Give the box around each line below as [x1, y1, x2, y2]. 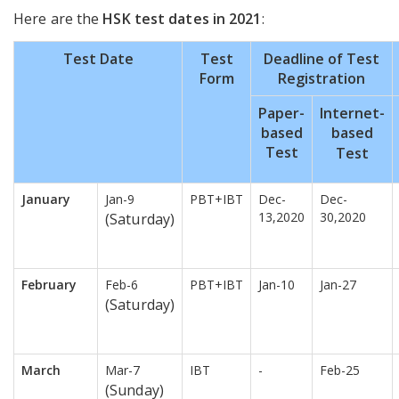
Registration [278, 69, 365, 89]
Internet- [320, 103, 385, 124]
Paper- [258, 103, 305, 124]
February [21, 276, 77, 294]
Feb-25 [320, 362, 360, 379]
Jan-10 [258, 276, 295, 294]
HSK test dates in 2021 [102, 9, 262, 29]
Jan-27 [320, 276, 356, 294]
